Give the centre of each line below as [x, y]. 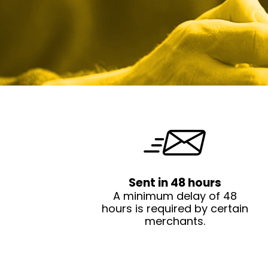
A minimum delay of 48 [175, 196]
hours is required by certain [175, 208]
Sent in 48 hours [175, 183]
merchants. [175, 221]
